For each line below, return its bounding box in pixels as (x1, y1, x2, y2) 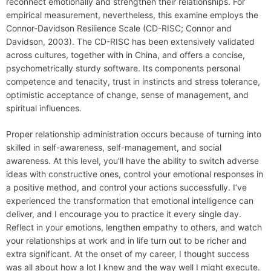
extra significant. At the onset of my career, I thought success (6, 249, 249, 260)
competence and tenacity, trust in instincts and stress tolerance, (6, 76, 260, 87)
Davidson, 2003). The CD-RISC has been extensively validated (6, 36, 255, 47)
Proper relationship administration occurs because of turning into (6, 129, 261, 140)
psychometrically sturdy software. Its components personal (6, 63, 240, 74)
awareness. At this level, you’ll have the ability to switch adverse (6, 155, 259, 166)
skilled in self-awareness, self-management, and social (6, 142, 221, 153)
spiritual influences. (6, 103, 82, 114)
